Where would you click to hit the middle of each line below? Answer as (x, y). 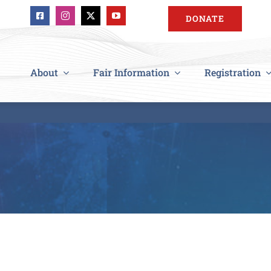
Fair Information (131, 72)
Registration (233, 72)
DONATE (205, 18)
